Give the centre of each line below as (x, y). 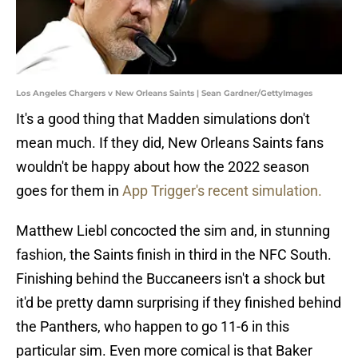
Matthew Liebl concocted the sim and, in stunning (173, 231)
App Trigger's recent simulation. (222, 191)
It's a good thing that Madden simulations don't (163, 119)
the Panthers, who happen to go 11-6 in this (153, 327)
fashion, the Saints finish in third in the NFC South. (174, 255)
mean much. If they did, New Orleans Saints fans (170, 143)
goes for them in (69, 191)
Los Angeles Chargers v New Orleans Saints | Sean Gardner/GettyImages (164, 93)
